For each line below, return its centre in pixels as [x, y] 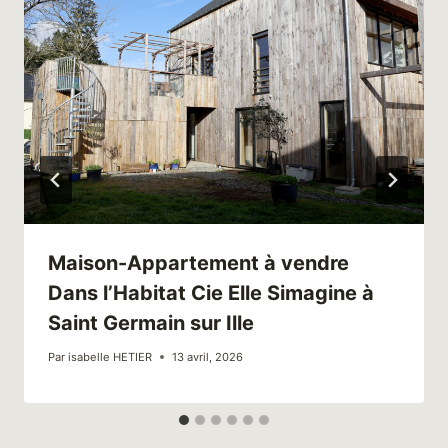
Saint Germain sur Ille [151, 322]
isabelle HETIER [110, 357]
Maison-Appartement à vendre [198, 262]
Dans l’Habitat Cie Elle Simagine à [211, 292]
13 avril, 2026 [208, 357]
